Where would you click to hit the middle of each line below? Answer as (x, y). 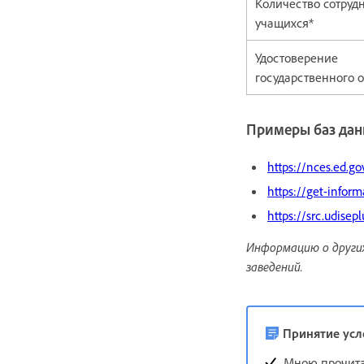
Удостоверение (297, 58)
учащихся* (286, 23)
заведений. (275, 267)
